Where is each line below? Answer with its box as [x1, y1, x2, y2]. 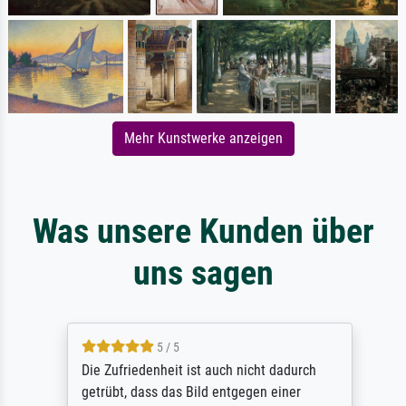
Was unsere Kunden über [32, 209, 374, 251]
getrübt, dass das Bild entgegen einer [74, 382, 295, 401]
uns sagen [132, 251, 274, 293]
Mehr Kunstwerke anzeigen [123, 129, 283, 147]
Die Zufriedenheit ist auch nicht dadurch [74, 361, 310, 379]
